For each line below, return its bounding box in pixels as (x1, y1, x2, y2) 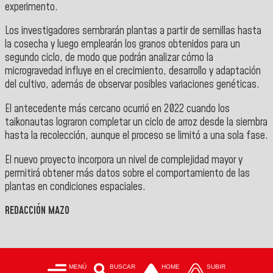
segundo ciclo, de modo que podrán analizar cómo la (5, 51, 213, 66)
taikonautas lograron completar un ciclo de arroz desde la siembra (5, 115, 268, 130)
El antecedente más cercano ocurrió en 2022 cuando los (5, 102, 230, 117)
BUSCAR (110, 263, 136, 271)
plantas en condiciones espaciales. (5, 179, 146, 194)
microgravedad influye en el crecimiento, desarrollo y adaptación (5, 64, 261, 79)
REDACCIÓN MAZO (5, 204, 69, 219)
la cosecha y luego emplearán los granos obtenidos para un (5, 37, 240, 52)
